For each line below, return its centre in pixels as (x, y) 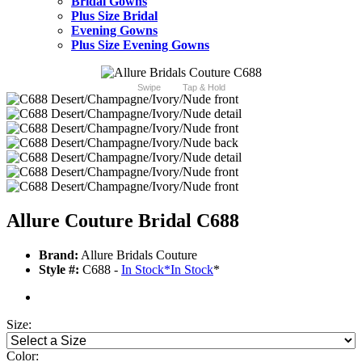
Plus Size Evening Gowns (140, 45)
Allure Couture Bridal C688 (123, 221)
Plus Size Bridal (114, 16)
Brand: (59, 255)
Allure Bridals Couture (138, 255)
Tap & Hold (204, 88)
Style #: (59, 270)
